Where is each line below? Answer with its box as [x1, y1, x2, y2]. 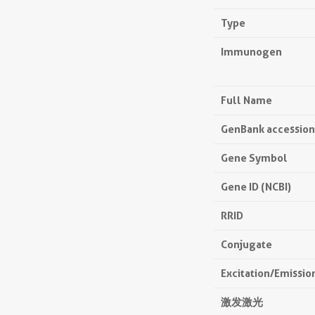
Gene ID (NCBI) [221, 180, 291, 194]
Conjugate [221, 238, 272, 252]
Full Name [221, 94, 272, 108]
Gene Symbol [221, 151, 288, 165]
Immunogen [221, 45, 282, 59]
